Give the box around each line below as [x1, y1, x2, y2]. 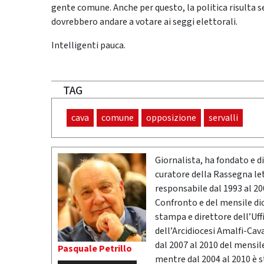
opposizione [146, 111, 196, 125]
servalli [209, 111, 238, 125]
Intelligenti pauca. [51, 39, 126, 52]
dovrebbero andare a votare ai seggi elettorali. [51, 15, 237, 29]
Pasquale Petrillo [58, 242, 132, 256]
